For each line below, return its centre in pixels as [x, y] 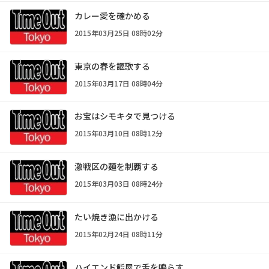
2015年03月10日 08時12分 [119, 133]
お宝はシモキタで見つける [125, 116]
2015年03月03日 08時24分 [119, 184]
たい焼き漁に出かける [116, 217]
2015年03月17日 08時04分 [119, 83]
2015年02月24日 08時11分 [119, 234]
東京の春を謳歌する [112, 66]
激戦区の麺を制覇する [116, 167]
